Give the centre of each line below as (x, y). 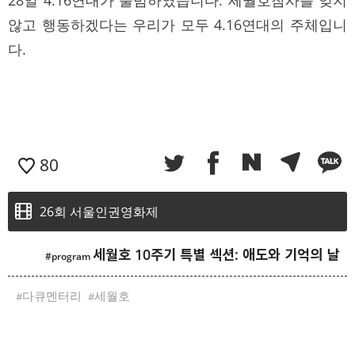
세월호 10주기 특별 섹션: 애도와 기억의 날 (216, 254)
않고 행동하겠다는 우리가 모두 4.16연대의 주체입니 (177, 24)
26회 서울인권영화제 (99, 211)
